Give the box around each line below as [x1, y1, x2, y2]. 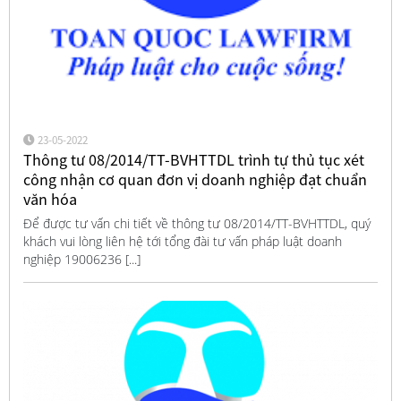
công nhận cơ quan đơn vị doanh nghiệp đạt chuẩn [22, 168, 367, 190]
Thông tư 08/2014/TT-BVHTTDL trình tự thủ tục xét [22, 149, 364, 170]
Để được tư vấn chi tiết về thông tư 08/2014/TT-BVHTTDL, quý [22, 215, 371, 233]
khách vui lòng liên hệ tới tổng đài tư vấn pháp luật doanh [22, 233, 342, 251]
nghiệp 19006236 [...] [22, 251, 141, 269]
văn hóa [22, 188, 77, 209]
